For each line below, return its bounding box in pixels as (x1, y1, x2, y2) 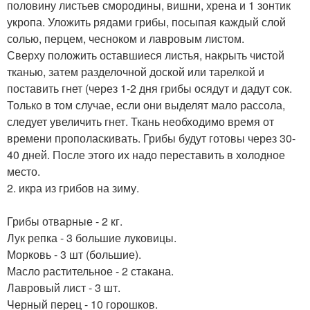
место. (7, 163, 40, 180)
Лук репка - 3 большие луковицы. (7, 230, 176, 246)
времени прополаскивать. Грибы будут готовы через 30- (7, 130, 295, 147)
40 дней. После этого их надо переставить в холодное (7, 147, 285, 163)
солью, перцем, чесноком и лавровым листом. (7, 30, 244, 47)
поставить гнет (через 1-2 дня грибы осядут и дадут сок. (7, 80, 292, 97)
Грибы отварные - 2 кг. (7, 213, 122, 230)
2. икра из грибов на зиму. (7, 180, 139, 197)
